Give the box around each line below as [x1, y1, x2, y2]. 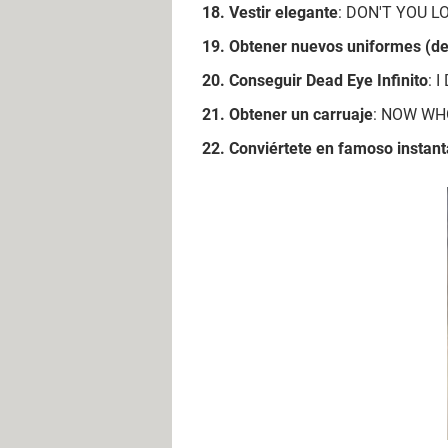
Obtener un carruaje [229, 104, 373, 124]
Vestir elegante [229, 2, 338, 22]
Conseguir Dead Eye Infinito [229, 70, 428, 90]
